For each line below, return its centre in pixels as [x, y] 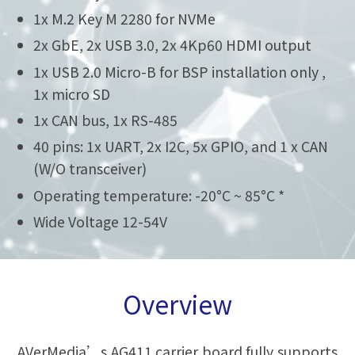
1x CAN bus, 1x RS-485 [106, 120]
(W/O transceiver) [90, 169]
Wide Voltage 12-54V [101, 221]
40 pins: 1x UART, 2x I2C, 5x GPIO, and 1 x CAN [181, 147]
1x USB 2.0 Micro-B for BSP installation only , [180, 71]
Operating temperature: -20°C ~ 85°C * [159, 195]
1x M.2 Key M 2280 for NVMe [125, 19]
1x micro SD [72, 94]
